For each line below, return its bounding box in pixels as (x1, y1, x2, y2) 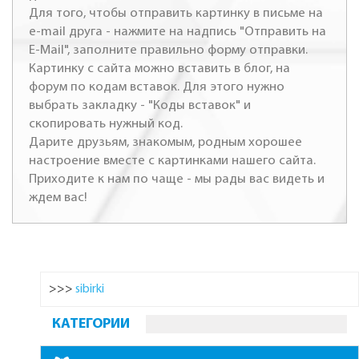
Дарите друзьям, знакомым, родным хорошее (29, 135, 302, 149)
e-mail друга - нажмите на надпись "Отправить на (29, 24, 326, 38)
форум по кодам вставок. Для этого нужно (29, 79, 284, 94)
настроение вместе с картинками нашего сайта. (29, 153, 316, 167)
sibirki (75, 282, 104, 296)
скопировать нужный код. (29, 116, 183, 131)
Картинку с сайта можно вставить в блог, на (29, 61, 290, 75)
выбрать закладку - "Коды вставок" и (29, 98, 251, 112)
